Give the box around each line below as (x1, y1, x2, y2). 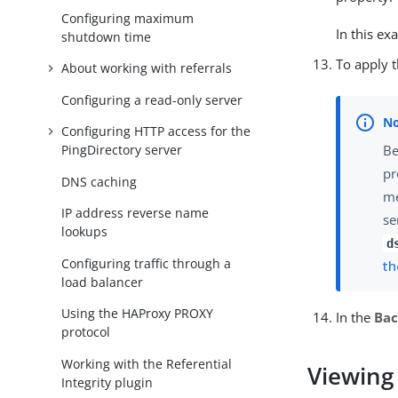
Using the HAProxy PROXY (61, 305, 214, 322)
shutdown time (61, 28, 152, 45)
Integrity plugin (61, 373, 154, 391)
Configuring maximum (61, 9, 195, 27)
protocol (61, 323, 111, 341)
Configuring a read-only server (61, 91, 243, 108)
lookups (61, 223, 108, 241)
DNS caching (61, 172, 138, 190)
